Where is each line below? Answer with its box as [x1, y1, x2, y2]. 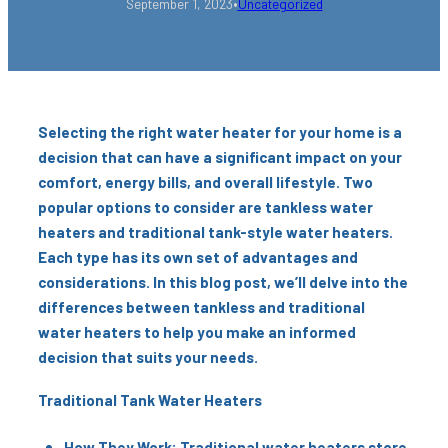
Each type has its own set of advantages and [38, 247, 358, 266]
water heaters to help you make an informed [38, 322, 356, 341]
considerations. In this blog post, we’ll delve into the [38, 272, 408, 291]
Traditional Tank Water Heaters [38, 391, 262, 410]
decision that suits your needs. [38, 347, 258, 366]
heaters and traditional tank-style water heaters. [38, 222, 393, 241]
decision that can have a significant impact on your [38, 147, 402, 166]
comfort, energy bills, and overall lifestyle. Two [38, 172, 373, 191]
